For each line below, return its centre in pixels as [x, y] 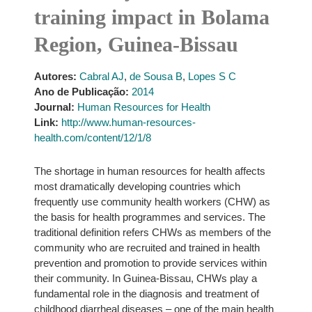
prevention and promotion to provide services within [150, 263]
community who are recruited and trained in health [147, 248]
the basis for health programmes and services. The [149, 217]
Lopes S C [212, 76]
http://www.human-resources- [128, 122]
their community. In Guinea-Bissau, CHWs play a [145, 278]
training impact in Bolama [151, 17]
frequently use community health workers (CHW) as [152, 202]
